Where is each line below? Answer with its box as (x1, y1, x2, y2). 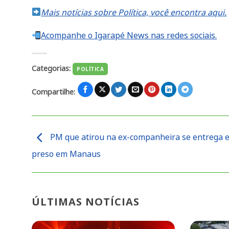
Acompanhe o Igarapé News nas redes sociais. (41, 30, 217, 41)
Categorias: (32, 63, 73, 74)
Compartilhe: (32, 86, 77, 97)
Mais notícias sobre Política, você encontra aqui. (41, 6, 227, 18)
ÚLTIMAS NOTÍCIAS (32, 195, 140, 209)
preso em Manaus (32, 148, 101, 159)
